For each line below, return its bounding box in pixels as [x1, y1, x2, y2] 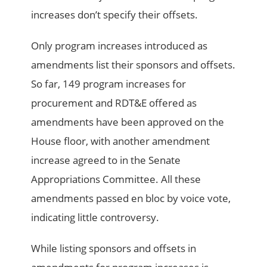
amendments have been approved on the [31, 114, 225, 129]
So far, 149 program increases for [31, 76, 187, 91]
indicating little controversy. [31, 210, 160, 224]
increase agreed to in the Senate [31, 153, 181, 167]
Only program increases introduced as [31, 38, 208, 52]
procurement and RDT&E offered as [31, 95, 197, 110]
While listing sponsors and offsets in [31, 241, 197, 255]
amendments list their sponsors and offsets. [31, 57, 236, 72]
